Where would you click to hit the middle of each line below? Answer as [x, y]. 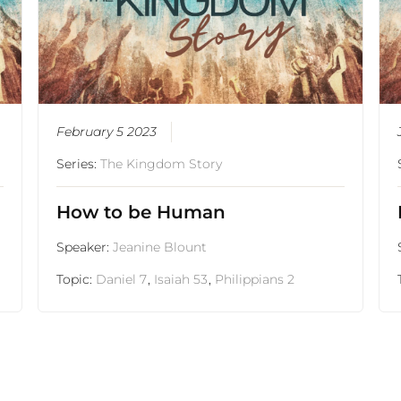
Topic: [76, 280]
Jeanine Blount [159, 247]
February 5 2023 [106, 132]
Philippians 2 [254, 280]
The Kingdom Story [161, 164]
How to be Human [141, 213]
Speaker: [84, 247]
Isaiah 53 [180, 280]
